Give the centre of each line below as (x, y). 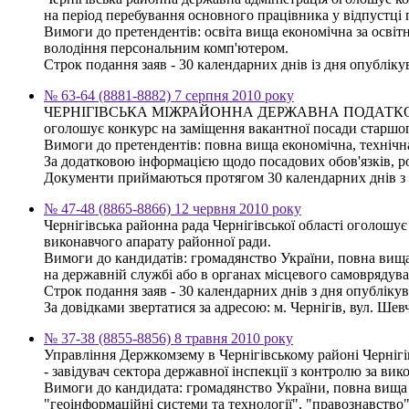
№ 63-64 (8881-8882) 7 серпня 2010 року (169, 95)
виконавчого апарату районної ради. (157, 241)
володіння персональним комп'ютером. (166, 47)
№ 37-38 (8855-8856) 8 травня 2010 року (168, 338)
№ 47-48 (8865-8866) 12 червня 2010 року (173, 208)
